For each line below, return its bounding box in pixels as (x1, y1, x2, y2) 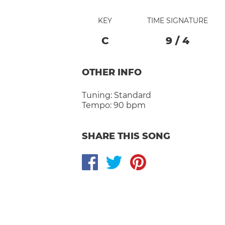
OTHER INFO (82, 66, 142, 78)
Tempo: (82, 100, 111, 110)
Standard (114, 90, 151, 100)
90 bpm (114, 100, 146, 110)
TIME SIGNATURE (147, 16, 208, 25)
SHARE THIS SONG (82, 130, 170, 142)
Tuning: (82, 90, 114, 100)
